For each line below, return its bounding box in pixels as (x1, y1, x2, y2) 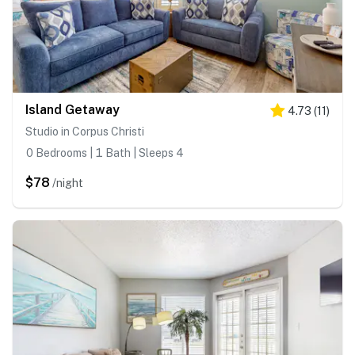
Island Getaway (25, 102, 120, 118)
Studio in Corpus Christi (25, 125, 144, 139)
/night (52, 177, 83, 190)
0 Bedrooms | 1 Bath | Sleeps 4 (25, 147, 184, 160)
